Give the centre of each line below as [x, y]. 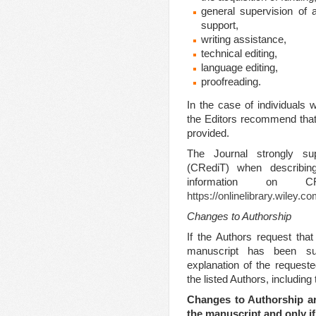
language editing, [239, 68]
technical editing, [239, 54]
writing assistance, [244, 39]
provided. [208, 133]
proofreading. [231, 82]
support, [220, 25]
